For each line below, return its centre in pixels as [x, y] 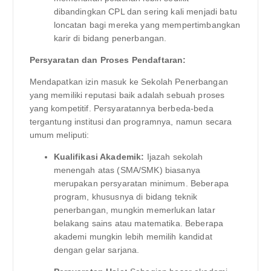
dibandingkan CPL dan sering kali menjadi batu [145, 11]
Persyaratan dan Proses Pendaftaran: [108, 60]
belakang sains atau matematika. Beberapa [139, 223]
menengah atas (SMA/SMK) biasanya [127, 170]
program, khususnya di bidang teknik [126, 196]
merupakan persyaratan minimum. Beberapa [141, 183]
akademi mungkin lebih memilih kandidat [133, 236]
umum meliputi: [59, 135]
